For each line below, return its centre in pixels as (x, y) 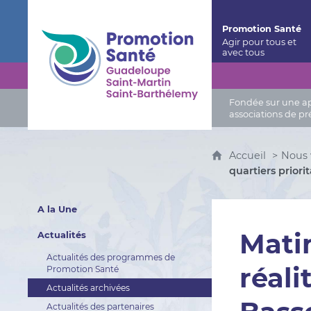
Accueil (249, 155)
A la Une (57, 209)
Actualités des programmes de (110, 257)
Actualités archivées (88, 288)
